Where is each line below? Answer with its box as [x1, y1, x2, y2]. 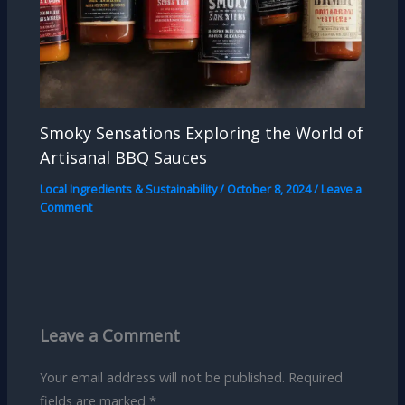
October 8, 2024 [227, 181, 315, 198]
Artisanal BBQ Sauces [40, 146, 208, 169]
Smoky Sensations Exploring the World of [40, 122, 364, 145]
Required [288, 368, 344, 387]
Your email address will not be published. [40, 368, 286, 387]
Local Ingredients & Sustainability [40, 181, 218, 198]
